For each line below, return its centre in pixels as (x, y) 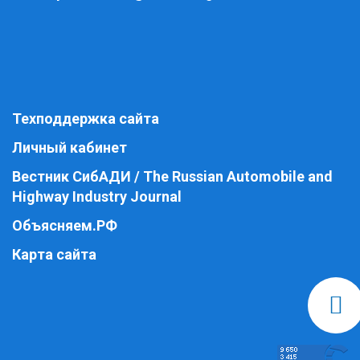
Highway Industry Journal (97, 196)
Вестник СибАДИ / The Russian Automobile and (172, 176)
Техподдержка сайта (86, 119)
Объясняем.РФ (65, 225)
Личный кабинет (70, 147)
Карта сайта (54, 254)
